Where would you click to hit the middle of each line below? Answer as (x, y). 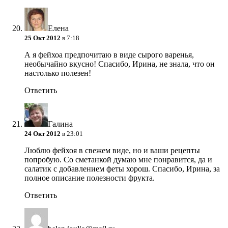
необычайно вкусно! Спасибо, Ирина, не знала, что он (120, 64)
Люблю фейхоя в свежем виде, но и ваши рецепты (112, 151)
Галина (60, 124)
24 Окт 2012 (42, 134)
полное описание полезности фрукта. (90, 178)
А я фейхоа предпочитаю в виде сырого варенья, (109, 55)
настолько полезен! (58, 73)
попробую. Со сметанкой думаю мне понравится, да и (118, 160)
